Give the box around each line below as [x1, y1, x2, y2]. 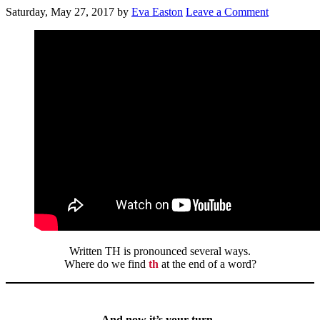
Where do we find [64, 257, 149, 270]
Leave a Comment [186, 5, 269, 18]
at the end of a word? [161, 257, 256, 270]
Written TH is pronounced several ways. [69, 244, 251, 257]
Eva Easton [131, 5, 183, 18]
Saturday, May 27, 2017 [6, 5, 114, 18]
